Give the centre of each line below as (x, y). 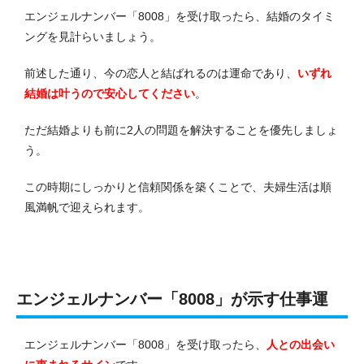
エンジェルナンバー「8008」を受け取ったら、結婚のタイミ (180, 16)
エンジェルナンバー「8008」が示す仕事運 (172, 299)
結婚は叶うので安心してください (110, 93)
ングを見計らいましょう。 (93, 36)
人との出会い (301, 344)
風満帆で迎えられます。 (87, 207)
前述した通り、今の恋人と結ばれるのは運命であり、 (161, 73)
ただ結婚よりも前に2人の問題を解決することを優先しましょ (181, 130)
